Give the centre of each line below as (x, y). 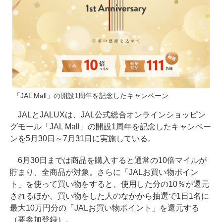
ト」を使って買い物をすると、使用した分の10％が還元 (110, 184)
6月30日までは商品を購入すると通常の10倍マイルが (108, 161)
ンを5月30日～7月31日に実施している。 (83, 139)
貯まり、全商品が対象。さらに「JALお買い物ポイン (104, 172)
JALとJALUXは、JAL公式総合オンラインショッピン (108, 115)
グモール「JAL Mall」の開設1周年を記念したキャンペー (111, 127)
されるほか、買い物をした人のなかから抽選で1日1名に (110, 196)
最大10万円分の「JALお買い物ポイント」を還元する (105, 208)
